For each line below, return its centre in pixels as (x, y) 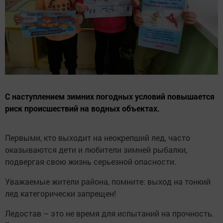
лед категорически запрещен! (60, 194)
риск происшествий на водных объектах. (82, 109)
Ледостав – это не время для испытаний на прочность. (110, 214)
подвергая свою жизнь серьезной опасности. (91, 162)
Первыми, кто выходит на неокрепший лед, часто (98, 138)
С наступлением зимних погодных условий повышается (110, 97)
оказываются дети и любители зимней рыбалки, (96, 150)
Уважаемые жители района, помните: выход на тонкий (108, 182)
